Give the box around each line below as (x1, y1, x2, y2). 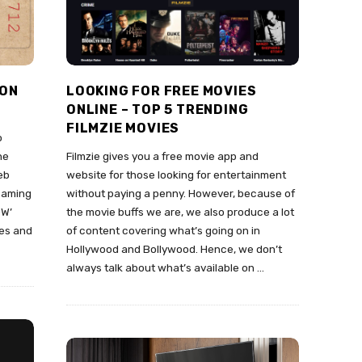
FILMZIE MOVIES (66, 120, 180, 137)
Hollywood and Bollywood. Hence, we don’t (66, 242, 282, 256)
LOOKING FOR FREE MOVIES (66, 83, 257, 99)
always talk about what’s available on (66, 261, 255, 275)
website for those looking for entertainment (66, 168, 286, 182)
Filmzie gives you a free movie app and (66, 149, 259, 163)
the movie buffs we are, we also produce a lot (66, 205, 294, 219)
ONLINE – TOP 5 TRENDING (66, 102, 249, 118)
